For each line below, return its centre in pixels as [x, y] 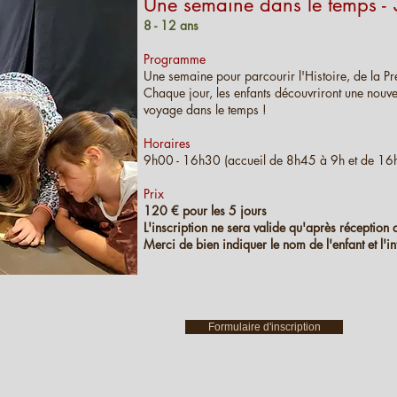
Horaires [167, 143]
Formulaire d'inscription [264, 327]
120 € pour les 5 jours [205, 210]
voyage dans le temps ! [207, 109]
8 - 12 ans [171, 25]
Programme [175, 59]
